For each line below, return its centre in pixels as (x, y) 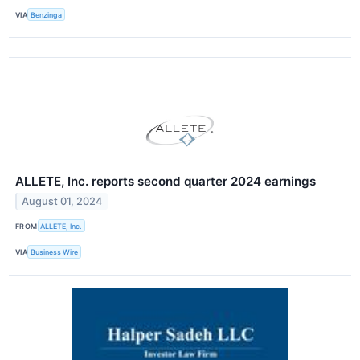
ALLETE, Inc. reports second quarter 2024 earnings (166, 182)
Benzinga (47, 14)
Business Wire (55, 252)
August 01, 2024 (62, 201)
